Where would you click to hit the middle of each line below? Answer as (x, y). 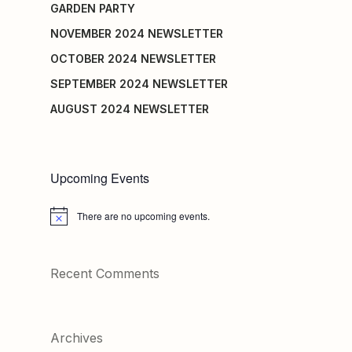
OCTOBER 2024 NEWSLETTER (133, 59)
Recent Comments (105, 274)
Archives (77, 338)
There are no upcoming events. (143, 216)
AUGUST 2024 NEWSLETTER (130, 109)
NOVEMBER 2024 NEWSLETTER (137, 34)
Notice (63, 221)
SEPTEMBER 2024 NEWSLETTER (139, 84)
